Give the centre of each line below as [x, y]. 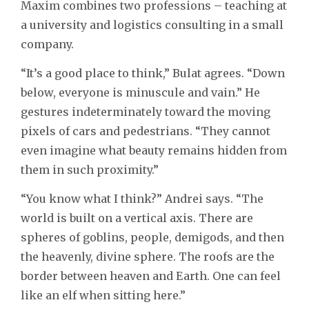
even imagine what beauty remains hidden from [154, 150]
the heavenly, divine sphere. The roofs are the [148, 256]
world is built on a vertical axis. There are [137, 218]
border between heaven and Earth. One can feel [151, 276]
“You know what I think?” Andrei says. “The [142, 198]
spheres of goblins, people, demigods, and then [152, 237]
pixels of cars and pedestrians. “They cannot [146, 131]
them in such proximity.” [90, 169]
